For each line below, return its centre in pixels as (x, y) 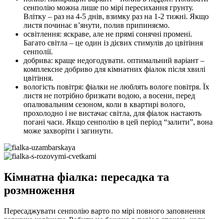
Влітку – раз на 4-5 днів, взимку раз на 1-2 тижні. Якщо (116, 17)
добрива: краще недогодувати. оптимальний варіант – (114, 61)
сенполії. (38, 52)
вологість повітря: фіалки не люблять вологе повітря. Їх (116, 87)
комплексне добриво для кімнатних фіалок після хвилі (114, 69)
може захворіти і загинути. (68, 131)
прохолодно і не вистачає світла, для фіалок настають (112, 113)
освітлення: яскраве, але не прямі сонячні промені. (108, 34)
